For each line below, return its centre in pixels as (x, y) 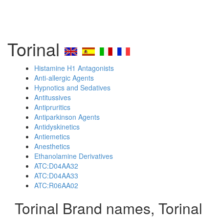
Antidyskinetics (57, 127)
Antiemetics (52, 136)
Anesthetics (52, 146)
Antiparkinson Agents (67, 117)
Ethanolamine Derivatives (74, 156)
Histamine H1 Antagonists (74, 68)
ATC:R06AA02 (56, 185)
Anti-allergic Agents (64, 78)
